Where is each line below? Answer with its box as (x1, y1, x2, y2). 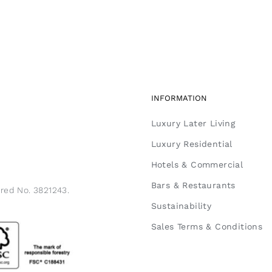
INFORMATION (151, 93, 207, 103)
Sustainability (151, 201, 212, 211)
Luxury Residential (151, 139, 233, 149)
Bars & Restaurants (151, 180, 236, 191)
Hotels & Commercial (151, 160, 243, 170)
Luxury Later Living (151, 118, 236, 129)
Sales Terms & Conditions (151, 222, 263, 232)
